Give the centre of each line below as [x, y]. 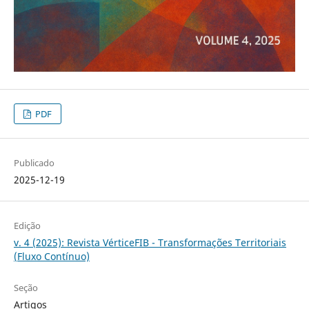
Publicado [34, 163]
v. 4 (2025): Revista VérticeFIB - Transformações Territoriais [150, 243]
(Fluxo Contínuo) [51, 257]
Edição [27, 226]
